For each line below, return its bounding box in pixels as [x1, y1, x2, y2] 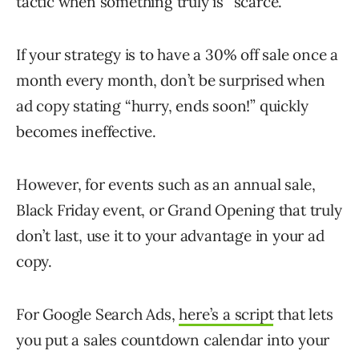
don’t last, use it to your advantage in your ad [16, 226, 325, 246]
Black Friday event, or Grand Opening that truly [16, 200, 342, 220]
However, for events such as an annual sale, [16, 175, 316, 195]
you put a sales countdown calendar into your [16, 330, 330, 350]
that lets [273, 305, 333, 325]
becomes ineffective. [16, 122, 157, 142]
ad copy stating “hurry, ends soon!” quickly [16, 96, 309, 116]
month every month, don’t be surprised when [16, 71, 325, 91]
